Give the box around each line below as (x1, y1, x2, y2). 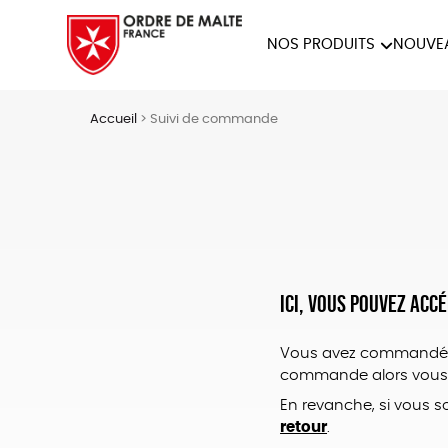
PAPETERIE (296, 132, 370, 147)
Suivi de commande (149, 113, 278, 126)
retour (280, 419, 328, 435)
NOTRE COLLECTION (148, 99, 292, 114)
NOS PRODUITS (267, 37, 376, 52)
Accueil (89, 113, 137, 126)
